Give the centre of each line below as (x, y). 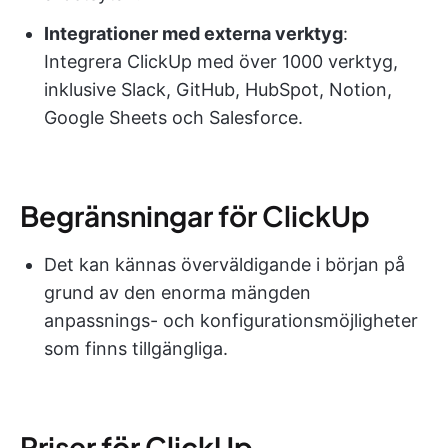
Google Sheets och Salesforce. (173, 117)
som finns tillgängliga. (136, 348)
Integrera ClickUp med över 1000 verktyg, (221, 61)
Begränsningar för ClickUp (195, 215)
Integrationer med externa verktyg (193, 33)
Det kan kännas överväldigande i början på (224, 264)
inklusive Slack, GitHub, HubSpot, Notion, (218, 89)
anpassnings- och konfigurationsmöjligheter (231, 320)
